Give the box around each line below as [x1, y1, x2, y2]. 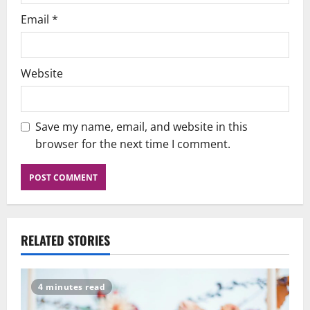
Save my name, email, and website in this [35, 119, 248, 135]
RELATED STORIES [21, 231, 110, 250]
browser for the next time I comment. [35, 136, 230, 152]
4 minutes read [38, 281, 105, 293]
